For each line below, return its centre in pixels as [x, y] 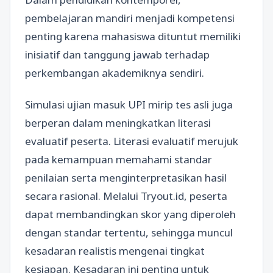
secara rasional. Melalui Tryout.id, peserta [126, 196]
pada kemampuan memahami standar [119, 159]
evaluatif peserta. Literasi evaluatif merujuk [132, 141]
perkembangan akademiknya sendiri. [115, 73]
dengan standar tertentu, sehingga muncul [129, 232]
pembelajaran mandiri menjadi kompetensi [130, 18]
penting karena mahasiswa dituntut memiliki [133, 37]
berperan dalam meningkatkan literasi [118, 122]
